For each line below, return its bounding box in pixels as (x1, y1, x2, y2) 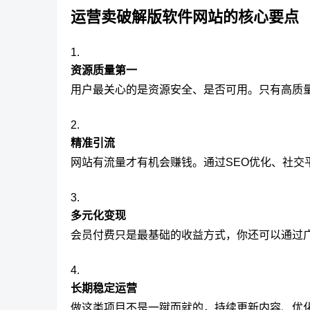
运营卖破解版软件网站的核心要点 (71, 8, 299, 26)
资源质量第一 (71, 64, 137, 77)
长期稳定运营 (71, 282, 137, 295)
